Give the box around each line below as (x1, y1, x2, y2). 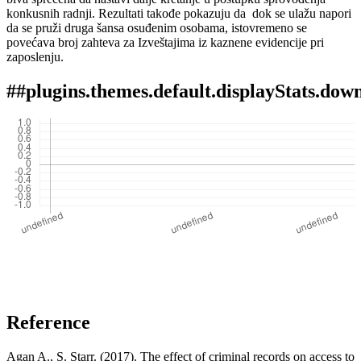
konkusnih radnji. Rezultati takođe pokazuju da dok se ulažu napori (6, 6, 351, 21)
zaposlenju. (6, 50, 67, 64)
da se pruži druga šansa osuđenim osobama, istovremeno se (6, 21, 307, 35)
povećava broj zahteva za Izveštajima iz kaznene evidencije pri (6, 35, 324, 50)
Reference (6, 311, 90, 333)
